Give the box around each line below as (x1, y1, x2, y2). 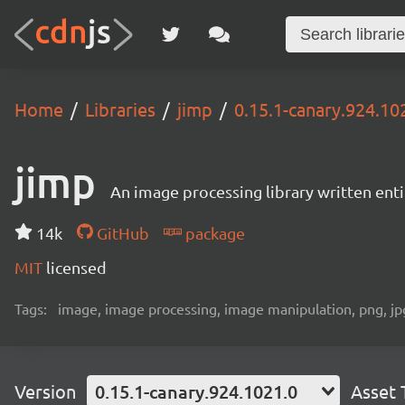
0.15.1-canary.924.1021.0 (95, 380, 297, 403)
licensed (46, 258, 107, 277)
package (181, 223, 245, 242)
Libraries (85, 98, 155, 120)
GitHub (92, 223, 149, 242)
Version (14, 380, 76, 402)
